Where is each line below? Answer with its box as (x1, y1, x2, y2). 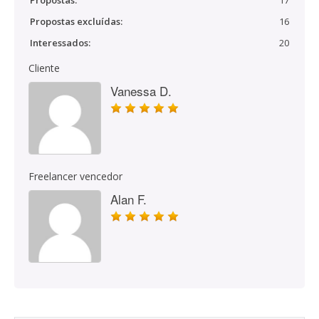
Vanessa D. (110, 82, 172, 100)
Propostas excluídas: (30, 15, 122, 28)
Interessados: (30, 36, 90, 49)
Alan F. (110, 190, 147, 208)
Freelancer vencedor (28, 169, 122, 183)
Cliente (28, 61, 60, 75)
